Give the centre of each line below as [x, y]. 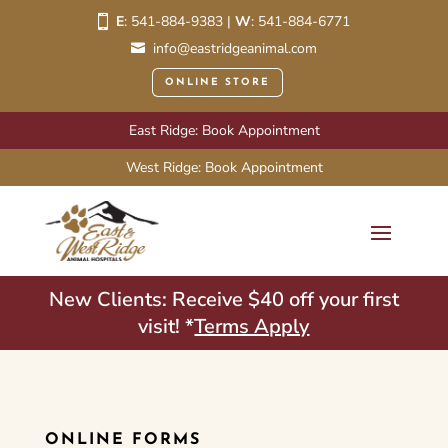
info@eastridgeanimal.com [235, 49]
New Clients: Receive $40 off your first [223, 300]
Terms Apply [252, 327]
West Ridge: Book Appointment [224, 167]
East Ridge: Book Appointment [224, 130]
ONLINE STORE [217, 82]
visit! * [166, 327]
